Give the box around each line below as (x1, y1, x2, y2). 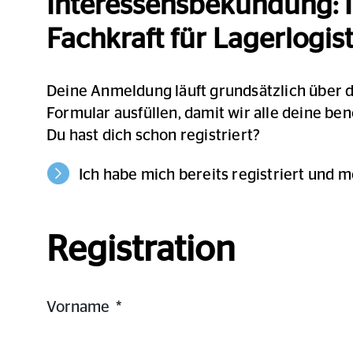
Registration (46, 232, 235, 268)
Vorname (46, 299, 110, 315)
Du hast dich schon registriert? (46, 128, 261, 143)
